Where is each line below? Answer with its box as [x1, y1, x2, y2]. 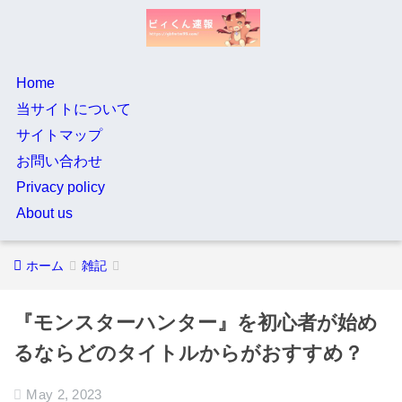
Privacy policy [15, 179, 105, 195]
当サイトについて [15, 101, 131, 117]
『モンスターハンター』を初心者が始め [13, 311, 378, 334]
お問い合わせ [15, 153, 102, 169]
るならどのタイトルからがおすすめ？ [13, 342, 363, 364]
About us [15, 205, 73, 221]
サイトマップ [15, 127, 102, 143]
